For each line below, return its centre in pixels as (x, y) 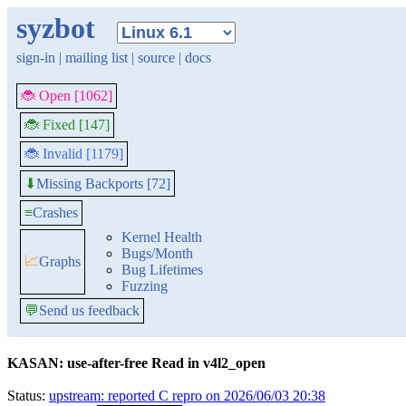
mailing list (97, 58)
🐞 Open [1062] (67, 96)
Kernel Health (162, 237)
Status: (28, 396)
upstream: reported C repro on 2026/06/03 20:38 (187, 396)
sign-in (36, 58)
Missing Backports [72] (103, 183)
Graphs (60, 261)
